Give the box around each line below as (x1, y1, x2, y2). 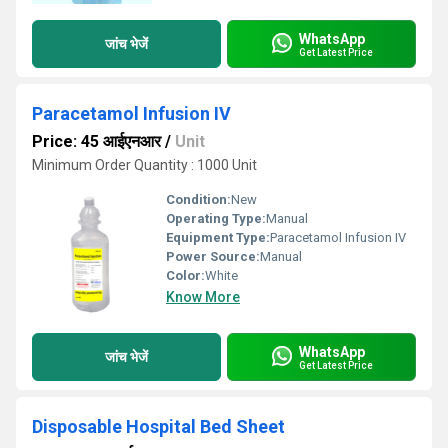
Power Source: (166, 249, 260, 264)
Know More (166, 289, 240, 305)
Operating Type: (166, 211, 266, 226)
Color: (166, 268, 205, 283)
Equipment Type (166, 230, 266, 245)
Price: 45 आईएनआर (32, 132, 161, 151)
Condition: (166, 192, 231, 207)
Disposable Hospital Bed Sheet (32, 416, 285, 437)
